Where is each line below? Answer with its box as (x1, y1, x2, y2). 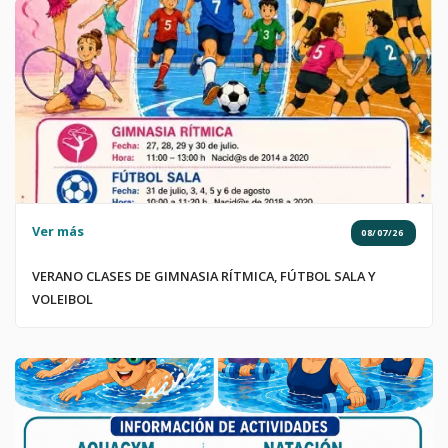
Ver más (31, 221, 84, 240)
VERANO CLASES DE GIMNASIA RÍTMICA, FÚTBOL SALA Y (31, 266, 376, 285)
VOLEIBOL (31, 289, 93, 308)
